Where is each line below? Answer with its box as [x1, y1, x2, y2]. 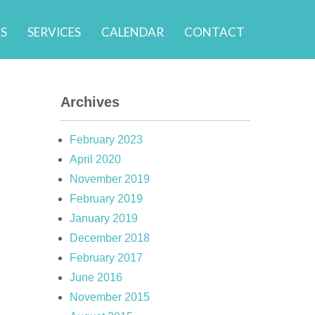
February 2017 [70, 252, 143, 264]
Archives [60, 94, 120, 110]
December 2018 [70, 232, 150, 244]
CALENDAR [101, 25, 164, 39]
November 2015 [70, 291, 150, 303]
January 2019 [70, 212, 138, 224]
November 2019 [70, 173, 150, 185]
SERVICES [27, 25, 81, 39]
